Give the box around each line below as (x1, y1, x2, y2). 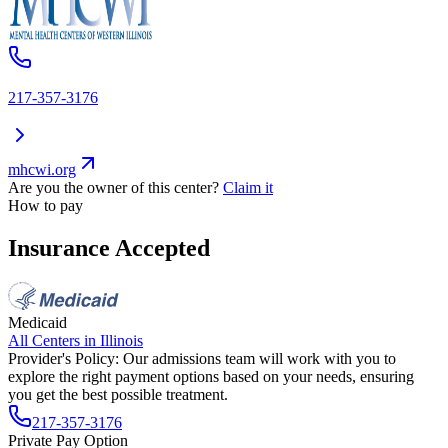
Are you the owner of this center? (8, 179, 219, 197)
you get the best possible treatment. (8, 385, 228, 403)
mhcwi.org (8, 161, 76, 179)
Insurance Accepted (8, 234, 210, 261)
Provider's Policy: (8, 349, 119, 367)
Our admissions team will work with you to (123, 349, 396, 367)
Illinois (100, 331, 143, 349)
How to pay (8, 197, 83, 215)
